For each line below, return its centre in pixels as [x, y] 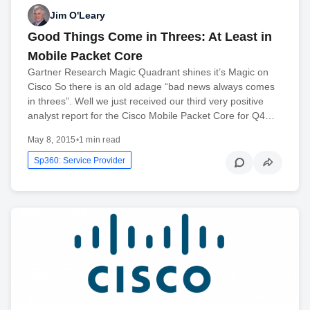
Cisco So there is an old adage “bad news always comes [151, 87]
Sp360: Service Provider [80, 161]
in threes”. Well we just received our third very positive [146, 101]
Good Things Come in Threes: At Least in [150, 37]
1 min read [100, 140]
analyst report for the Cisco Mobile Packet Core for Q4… [151, 116]
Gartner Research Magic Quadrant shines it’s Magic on [148, 72]
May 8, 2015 [52, 140]
